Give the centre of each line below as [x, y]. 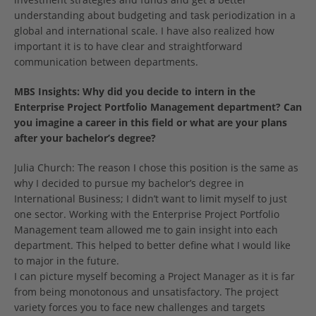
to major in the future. [67, 261]
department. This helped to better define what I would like [152, 245]
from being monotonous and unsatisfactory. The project [146, 292]
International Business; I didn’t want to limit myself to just [151, 199]
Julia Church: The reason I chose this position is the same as [156, 168]
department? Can [260, 107]
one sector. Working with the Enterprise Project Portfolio [147, 214]
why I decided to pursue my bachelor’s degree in [129, 183]
